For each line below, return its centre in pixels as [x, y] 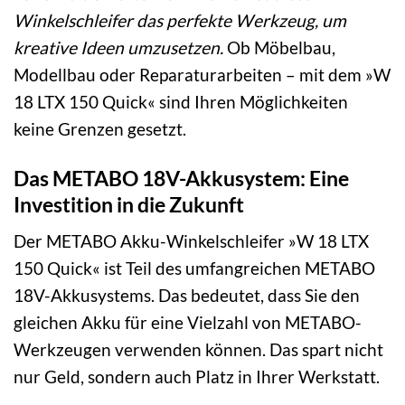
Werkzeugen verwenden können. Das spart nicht [198, 350]
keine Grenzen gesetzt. [100, 128]
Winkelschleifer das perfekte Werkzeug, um [180, 20]
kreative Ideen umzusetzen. [118, 47]
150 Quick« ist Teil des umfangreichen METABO [194, 268]
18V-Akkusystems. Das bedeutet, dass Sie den [187, 296]
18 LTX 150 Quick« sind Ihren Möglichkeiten [181, 101]
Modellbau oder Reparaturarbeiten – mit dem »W [202, 74]
